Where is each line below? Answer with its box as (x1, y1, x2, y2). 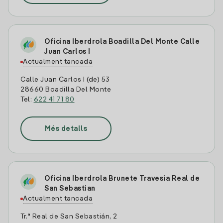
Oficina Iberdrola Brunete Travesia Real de (44, 175, 200, 182)
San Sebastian (44, 185, 96, 192)
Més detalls (44, 125, 88, 132)
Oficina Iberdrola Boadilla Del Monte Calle (44, 38, 200, 45)
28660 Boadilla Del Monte (20, 86, 111, 93)
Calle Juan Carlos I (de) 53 (20, 76, 110, 83)
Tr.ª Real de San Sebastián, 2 (20, 213, 117, 220)
